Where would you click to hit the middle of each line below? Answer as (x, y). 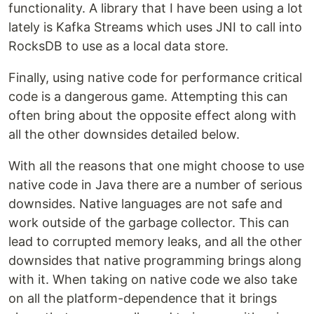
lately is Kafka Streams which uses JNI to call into (155, 27)
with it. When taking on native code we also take (153, 279)
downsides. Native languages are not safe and (145, 204)
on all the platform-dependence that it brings (143, 298)
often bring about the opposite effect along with (152, 115)
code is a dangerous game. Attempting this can (148, 96)
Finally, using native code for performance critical (155, 77)
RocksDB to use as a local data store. (118, 46)
